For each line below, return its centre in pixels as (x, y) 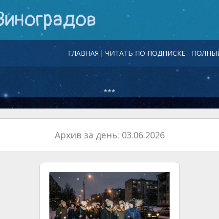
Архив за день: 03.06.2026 (109, 135)
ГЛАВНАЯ (83, 53)
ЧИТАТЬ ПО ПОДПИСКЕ (145, 53)
